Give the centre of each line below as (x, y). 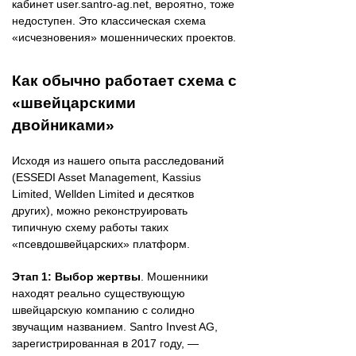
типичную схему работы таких (90, 227)
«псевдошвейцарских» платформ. (101, 244)
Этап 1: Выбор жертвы (76, 276)
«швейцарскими (74, 103)
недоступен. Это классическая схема (109, 20)
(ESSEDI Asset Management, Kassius (106, 177)
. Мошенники (174, 276)
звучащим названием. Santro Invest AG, (115, 326)
